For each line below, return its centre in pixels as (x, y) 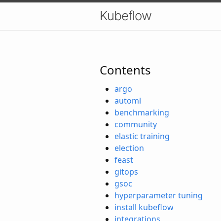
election (129, 148)
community (136, 124)
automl (128, 100)
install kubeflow (144, 207)
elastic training (142, 136)
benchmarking (142, 112)
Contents (125, 70)
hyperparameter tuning (159, 195)
